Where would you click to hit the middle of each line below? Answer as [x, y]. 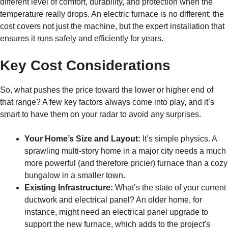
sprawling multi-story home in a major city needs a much [125, 151]
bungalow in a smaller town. [75, 175]
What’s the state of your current [169, 188]
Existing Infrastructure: [69, 188]
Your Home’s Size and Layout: [82, 139]
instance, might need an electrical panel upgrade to [116, 212]
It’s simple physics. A [179, 139]
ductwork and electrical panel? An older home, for [113, 200]
